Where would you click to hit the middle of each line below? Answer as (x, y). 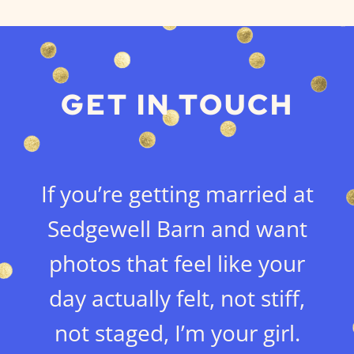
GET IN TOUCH (177, 105)
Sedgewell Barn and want (177, 229)
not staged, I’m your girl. (177, 333)
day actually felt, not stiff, (177, 298)
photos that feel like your (177, 264)
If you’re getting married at (177, 194)
